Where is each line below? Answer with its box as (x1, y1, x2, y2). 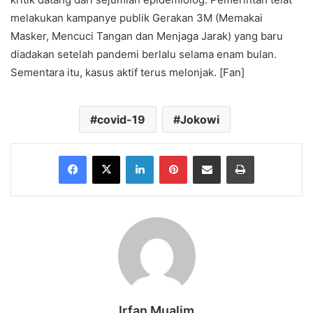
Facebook (86, 149, 129, 161)
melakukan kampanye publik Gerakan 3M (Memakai (10, 10, 263, 24)
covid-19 (97, 112, 145, 126)
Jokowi (180, 112, 219, 126)
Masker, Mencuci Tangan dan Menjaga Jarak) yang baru (10, 29, 283, 43)
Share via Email (220, 149, 242, 161)
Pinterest (187, 149, 226, 161)
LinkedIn (153, 149, 189, 161)
